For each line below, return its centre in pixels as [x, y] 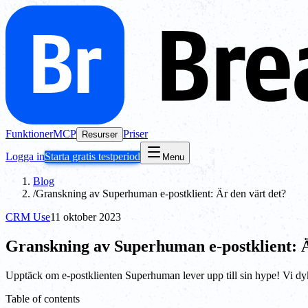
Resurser [100, 134]
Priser [135, 134]
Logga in [25, 156]
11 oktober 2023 [86, 217]
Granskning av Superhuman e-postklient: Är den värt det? [161, 194]
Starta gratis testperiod [92, 156]
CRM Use [28, 217]
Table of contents [43, 298]
